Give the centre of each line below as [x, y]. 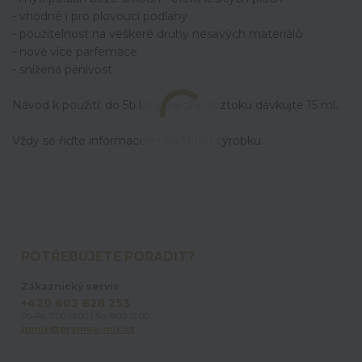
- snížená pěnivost [62, 69]
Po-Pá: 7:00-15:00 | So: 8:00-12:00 [84, 316]
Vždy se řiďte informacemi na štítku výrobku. [138, 140]
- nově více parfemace [75, 51]
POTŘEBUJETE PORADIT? [107, 257]
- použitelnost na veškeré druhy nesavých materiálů [157, 34]
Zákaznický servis [70, 286]
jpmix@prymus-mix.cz [78, 328]
